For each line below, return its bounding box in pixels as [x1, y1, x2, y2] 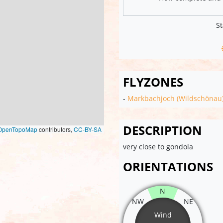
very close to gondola [123, 141, 193, 151]
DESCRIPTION [123, 121, 202, 138]
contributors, [37, 125, 74, 134]
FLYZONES [123, 73, 183, 90]
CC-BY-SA [74, 125, 102, 134]
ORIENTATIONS [123, 158, 213, 175]
